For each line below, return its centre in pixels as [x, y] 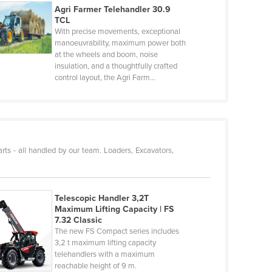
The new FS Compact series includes [117, 232]
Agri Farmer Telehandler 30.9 [112, 10]
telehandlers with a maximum [104, 255]
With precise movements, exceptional [117, 32]
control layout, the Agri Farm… [105, 78]
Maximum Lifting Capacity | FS [114, 209]
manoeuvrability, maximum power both [120, 43]
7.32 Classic [78, 220]
